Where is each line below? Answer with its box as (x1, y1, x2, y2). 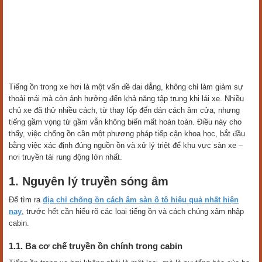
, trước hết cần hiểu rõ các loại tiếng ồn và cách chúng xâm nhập (22, 207, 244, 216)
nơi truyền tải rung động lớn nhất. (9, 153, 122, 162)
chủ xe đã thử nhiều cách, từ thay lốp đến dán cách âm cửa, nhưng (9, 106, 240, 115)
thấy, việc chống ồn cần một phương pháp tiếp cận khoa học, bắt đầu (9, 129, 245, 139)
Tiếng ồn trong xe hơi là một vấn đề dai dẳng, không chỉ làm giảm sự (9, 82, 243, 92)
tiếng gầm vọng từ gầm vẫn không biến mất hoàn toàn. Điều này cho (9, 118, 242, 127)
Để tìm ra (9, 195, 43, 205)
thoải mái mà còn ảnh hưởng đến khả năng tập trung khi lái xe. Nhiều (9, 94, 244, 104)
